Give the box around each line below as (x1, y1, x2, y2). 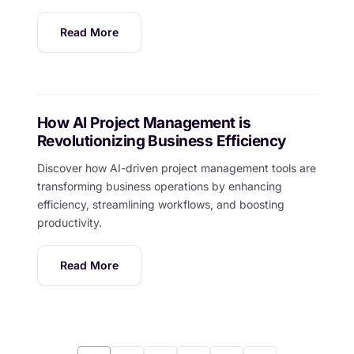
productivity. (36, 215, 102, 229)
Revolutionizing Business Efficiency (36, 131, 286, 150)
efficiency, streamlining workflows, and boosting (36, 197, 284, 211)
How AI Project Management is (36, 113, 251, 132)
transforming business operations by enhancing (36, 179, 282, 193)
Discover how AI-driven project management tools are (36, 160, 316, 175)
